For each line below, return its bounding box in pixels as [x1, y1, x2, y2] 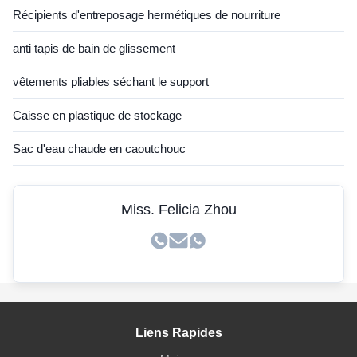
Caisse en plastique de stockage [13, 108, 182, 122]
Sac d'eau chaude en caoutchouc [13, 142, 186, 155]
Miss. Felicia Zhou [120, 202, 237, 218]
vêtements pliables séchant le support [13, 75, 209, 88]
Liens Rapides [135, 326, 222, 339]
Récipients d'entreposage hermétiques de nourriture [13, 8, 280, 22]
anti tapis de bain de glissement [13, 41, 175, 55]
